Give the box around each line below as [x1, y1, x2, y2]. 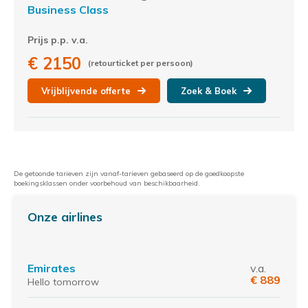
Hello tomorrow [27, 276, 99, 288]
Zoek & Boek [181, 85, 236, 96]
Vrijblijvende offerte [41, 85, 131, 96]
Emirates [27, 261, 76, 275]
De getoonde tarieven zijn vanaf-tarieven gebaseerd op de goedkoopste [14, 169, 244, 178]
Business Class [27, 3, 109, 16]
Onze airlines [27, 209, 102, 225]
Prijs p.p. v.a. [27, 34, 88, 46]
